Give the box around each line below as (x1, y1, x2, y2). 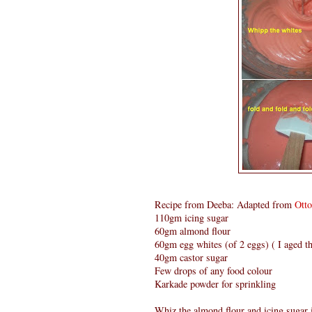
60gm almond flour (155, 224, 231, 238)
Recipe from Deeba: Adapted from (155, 198, 295, 212)
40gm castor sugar (155, 251, 228, 265)
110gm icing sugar (155, 211, 228, 225)
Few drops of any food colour (155, 264, 272, 278)
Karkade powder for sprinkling (155, 277, 276, 291)
